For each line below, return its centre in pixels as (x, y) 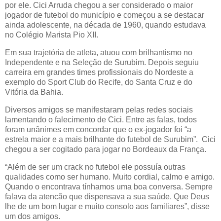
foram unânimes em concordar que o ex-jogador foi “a (98, 129)
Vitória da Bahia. (35, 92)
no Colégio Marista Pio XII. (52, 35)
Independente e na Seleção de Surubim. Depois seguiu (102, 63)
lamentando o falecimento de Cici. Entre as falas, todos (101, 119)
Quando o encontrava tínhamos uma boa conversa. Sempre (109, 186)
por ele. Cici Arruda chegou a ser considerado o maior (99, 5)
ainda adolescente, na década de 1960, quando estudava (105, 25)
